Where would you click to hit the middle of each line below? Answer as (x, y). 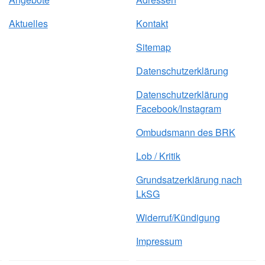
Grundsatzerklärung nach (189, 180)
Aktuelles (28, 24)
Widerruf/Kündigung (178, 218)
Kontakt (152, 24)
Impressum (159, 241)
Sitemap (153, 47)
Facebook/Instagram (178, 109)
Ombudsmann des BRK (185, 132)
